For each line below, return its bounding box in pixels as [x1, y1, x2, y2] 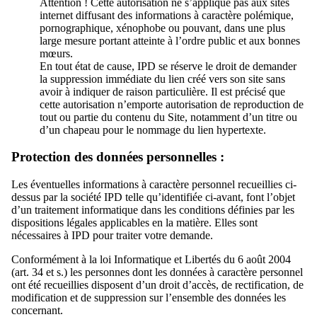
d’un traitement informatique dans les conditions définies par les [11, 204, 294, 217]
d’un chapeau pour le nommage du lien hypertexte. [40, 123, 266, 136]
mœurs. [40, 47, 73, 59]
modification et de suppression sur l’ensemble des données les [11, 292, 286, 304]
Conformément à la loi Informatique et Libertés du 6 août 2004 [11, 253, 291, 266]
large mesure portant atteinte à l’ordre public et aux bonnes [40, 34, 300, 47]
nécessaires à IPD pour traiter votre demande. [11, 229, 213, 242]
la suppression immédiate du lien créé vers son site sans [40, 72, 285, 85]
